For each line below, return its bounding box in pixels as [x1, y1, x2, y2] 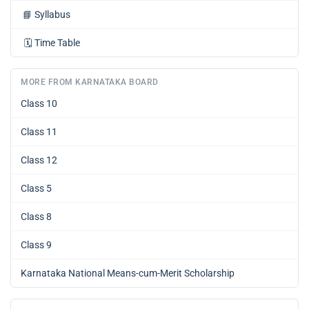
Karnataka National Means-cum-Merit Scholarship [21, 268, 235, 279]
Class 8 [21, 211, 52, 223]
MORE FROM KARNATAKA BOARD [21, 77, 159, 88]
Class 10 [21, 98, 57, 110]
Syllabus [34, 9, 70, 21]
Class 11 [21, 126, 57, 138]
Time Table [34, 37, 80, 49]
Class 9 [21, 239, 52, 251]
